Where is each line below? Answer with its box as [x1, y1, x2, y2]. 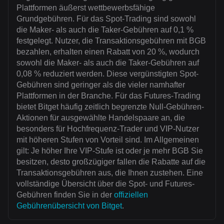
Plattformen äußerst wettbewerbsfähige [16, 3, 155, 12]
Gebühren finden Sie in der [16, 190, 114, 199]
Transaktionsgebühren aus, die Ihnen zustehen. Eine [16, 168, 203, 177]
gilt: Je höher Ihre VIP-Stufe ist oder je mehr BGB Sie [16, 146, 203, 155]
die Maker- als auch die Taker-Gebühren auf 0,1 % [16, 25, 193, 34]
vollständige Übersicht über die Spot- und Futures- [16, 179, 194, 188]
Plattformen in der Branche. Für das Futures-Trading [16, 91, 200, 100]
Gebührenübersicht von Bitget [16, 201, 122, 210]
